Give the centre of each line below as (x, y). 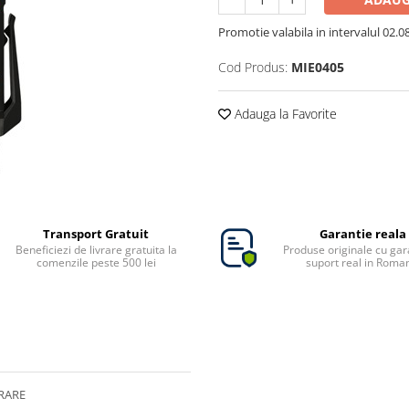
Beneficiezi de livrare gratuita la (96, 250)
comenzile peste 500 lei (96, 262)
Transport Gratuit (96, 234)
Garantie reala (363, 234)
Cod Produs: (253, 68)
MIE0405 (318, 68)
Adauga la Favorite (284, 114)
